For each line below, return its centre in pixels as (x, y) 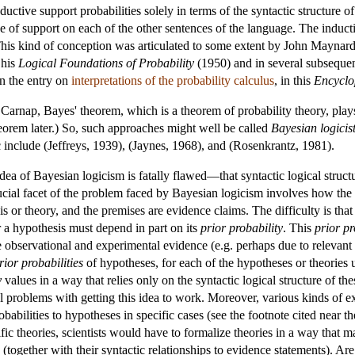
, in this (294, 80)
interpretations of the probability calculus (173, 80)
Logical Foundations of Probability (106, 63)
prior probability (242, 227)
